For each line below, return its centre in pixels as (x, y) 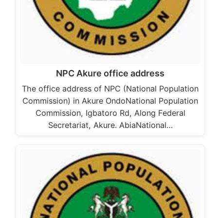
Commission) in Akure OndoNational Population (110, 100)
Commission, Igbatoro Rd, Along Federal (110, 113)
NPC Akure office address (110, 73)
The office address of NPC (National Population (110, 88)
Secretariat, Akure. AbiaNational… (110, 125)
